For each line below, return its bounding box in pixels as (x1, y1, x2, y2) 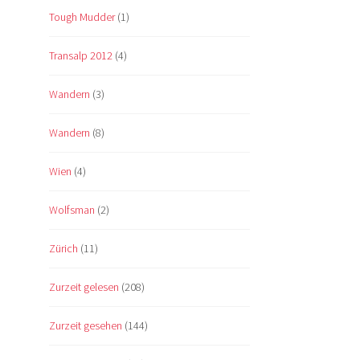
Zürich (49, 241, 78, 256)
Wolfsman (49, 202, 95, 218)
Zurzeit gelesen (49, 280, 119, 295)
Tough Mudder (49, 10, 115, 25)
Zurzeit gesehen (49, 318, 122, 333)
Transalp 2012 (49, 48, 112, 63)
